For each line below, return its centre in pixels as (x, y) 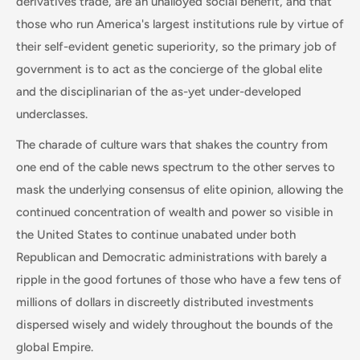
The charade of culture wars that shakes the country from (172, 145)
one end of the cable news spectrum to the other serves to (176, 167)
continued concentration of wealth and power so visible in (174, 212)
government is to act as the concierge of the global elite (169, 69)
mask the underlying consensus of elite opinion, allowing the (180, 190)
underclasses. (52, 114)
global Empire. (55, 347)
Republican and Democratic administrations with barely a (172, 257)
